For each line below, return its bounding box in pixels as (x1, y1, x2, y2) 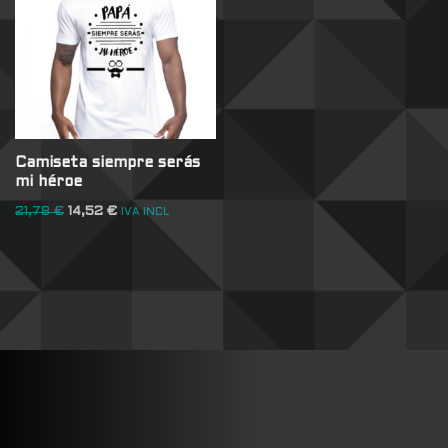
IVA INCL (121, 206, 169, 217)
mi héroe (15, 175, 82, 190)
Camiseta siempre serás (15, 156, 200, 171)
